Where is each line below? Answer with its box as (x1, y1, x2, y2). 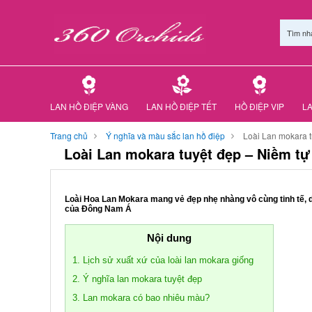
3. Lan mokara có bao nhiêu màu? (72, 292, 210, 303)
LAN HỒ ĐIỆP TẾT (146, 100, 217, 112)
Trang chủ (50, 130, 88, 141)
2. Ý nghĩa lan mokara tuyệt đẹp (72, 274, 202, 284)
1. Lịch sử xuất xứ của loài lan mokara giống (72, 255, 253, 265)
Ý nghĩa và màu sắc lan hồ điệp (106, 130, 225, 141)
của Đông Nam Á (65, 204, 132, 214)
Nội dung (147, 232, 192, 244)
